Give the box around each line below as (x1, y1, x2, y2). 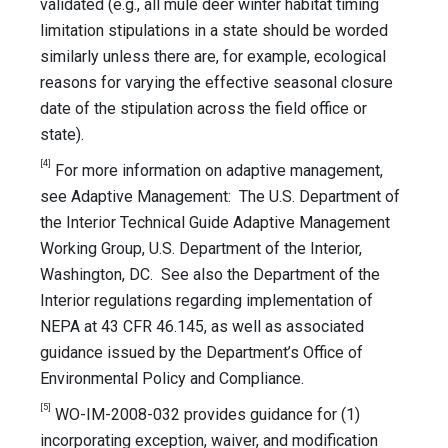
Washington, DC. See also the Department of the (40, 265, 380, 285)
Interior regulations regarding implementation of (40, 291, 373, 311)
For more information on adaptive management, (51, 161, 383, 181)
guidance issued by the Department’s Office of (40, 343, 363, 363)
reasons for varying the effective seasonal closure (40, 73, 393, 93)
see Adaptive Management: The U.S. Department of (40, 187, 400, 207)
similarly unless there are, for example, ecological (40, 47, 386, 67)
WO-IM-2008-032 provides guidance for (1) (51, 405, 360, 425)
